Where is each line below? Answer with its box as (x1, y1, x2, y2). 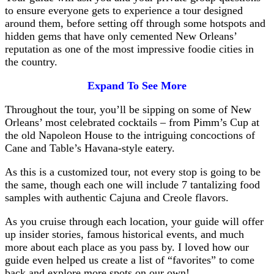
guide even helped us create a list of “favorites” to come (5, 253, 254, 266)
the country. (5, 55, 57, 68)
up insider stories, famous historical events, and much (5, 228, 244, 240)
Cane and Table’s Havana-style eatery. (5, 141, 175, 154)
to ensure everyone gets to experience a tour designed (5, 4, 243, 17)
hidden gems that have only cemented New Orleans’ (5, 29, 237, 42)
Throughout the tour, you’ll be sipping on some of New (5, 103, 251, 116)
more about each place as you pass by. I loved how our (5, 240, 249, 253)
